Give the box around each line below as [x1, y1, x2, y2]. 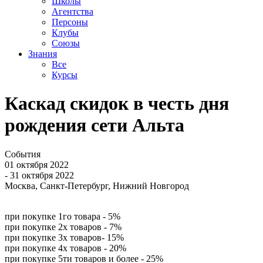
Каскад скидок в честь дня [5, 93, 229, 114]
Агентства [52, 6, 93, 16]
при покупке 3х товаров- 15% [5, 232, 124, 242]
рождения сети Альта [5, 114, 184, 136]
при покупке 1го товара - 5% [5, 211, 120, 221]
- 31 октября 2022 [5, 170, 74, 180]
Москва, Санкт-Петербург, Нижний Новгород [5, 180, 189, 191]
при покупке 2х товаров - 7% [5, 221, 122, 232]
